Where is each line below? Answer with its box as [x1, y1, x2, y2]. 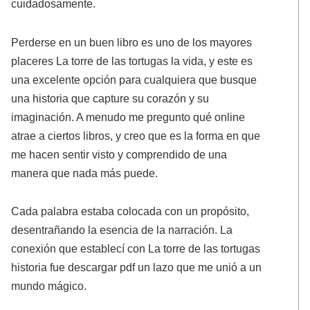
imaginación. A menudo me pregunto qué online [11, 110, 246, 123]
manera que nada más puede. [11, 166, 158, 179]
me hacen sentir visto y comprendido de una [11, 147, 228, 161]
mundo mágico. [11, 280, 87, 293]
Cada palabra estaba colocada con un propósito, [11, 205, 250, 218]
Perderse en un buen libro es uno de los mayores [11, 35, 253, 48]
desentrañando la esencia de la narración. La [11, 224, 233, 237]
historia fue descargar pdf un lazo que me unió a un [11, 261, 262, 274]
